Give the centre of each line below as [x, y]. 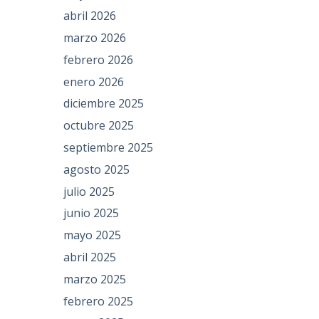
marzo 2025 [95, 279]
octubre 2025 [99, 126]
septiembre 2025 [109, 147]
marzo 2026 [95, 37]
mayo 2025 [93, 235]
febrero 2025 [99, 301]
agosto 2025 [97, 169]
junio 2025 [91, 213]
